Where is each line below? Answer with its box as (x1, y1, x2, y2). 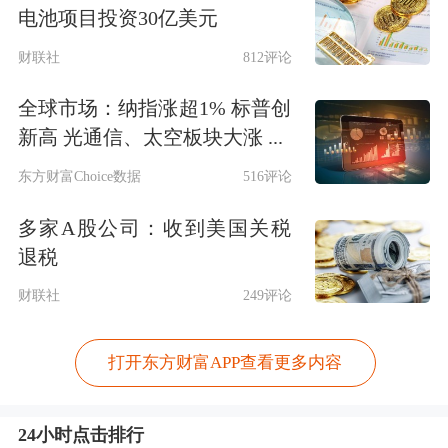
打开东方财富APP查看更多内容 (108, 353, 343, 373)
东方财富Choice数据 (17, 168, 141, 185)
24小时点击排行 (17, 425, 144, 446)
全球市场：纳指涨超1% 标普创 (17, 97, 291, 120)
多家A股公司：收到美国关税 (17, 216, 291, 239)
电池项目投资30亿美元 (17, 6, 218, 29)
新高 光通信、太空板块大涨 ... (17, 126, 283, 149)
